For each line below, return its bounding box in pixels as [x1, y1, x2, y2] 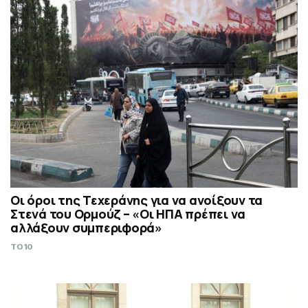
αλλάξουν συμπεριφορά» [10, 219, 162, 236]
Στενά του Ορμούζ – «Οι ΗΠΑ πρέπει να [10, 205, 245, 222]
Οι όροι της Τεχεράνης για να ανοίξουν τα [10, 191, 263, 208]
